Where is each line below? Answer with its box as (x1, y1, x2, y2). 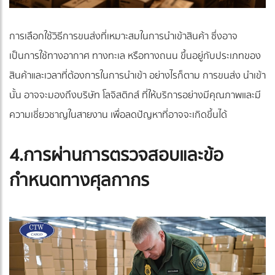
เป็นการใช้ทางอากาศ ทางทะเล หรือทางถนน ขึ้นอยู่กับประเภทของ (9, 48, 261, 64)
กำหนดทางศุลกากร (9, 166, 149, 195)
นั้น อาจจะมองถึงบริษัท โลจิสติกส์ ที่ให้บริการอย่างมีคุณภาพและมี (9, 87, 261, 104)
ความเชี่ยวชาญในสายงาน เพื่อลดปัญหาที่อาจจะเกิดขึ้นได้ (9, 107, 227, 123)
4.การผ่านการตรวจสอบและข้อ (9, 141, 223, 170)
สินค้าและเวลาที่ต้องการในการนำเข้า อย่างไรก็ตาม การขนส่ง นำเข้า (9, 68, 266, 84)
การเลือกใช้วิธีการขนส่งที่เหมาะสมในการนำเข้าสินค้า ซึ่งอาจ (9, 28, 238, 45)
